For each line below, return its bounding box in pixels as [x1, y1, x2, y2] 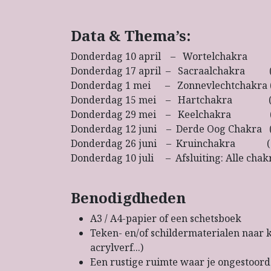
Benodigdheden [71, 188, 186, 208]
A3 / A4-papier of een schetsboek [90, 212, 241, 226]
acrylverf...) [90, 241, 143, 255]
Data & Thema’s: [71, 25, 191, 46]
